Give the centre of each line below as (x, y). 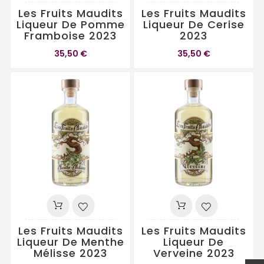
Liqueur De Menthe (70, 242)
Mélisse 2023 (70, 253)
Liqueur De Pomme (70, 24)
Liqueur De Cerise (194, 24)
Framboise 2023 (70, 36)
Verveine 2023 (194, 253)
